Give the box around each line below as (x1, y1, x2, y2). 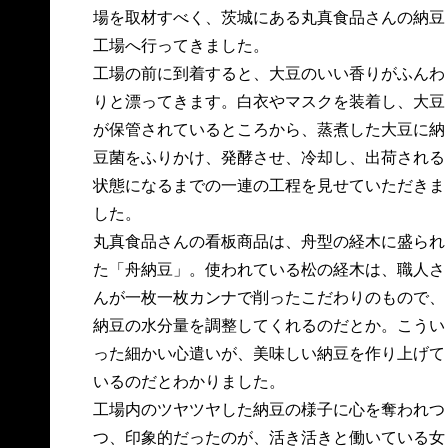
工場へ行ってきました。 (92, 37, 269, 54)
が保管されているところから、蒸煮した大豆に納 (92, 121, 445, 138)
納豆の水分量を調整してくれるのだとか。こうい (92, 317, 445, 334)
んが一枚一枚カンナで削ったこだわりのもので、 (92, 289, 445, 306)
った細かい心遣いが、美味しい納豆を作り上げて (92, 345, 445, 362)
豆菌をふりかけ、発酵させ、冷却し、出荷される (92, 149, 445, 166)
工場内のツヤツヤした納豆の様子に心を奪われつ (92, 401, 445, 418)
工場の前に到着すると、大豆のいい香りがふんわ (92, 65, 445, 82)
